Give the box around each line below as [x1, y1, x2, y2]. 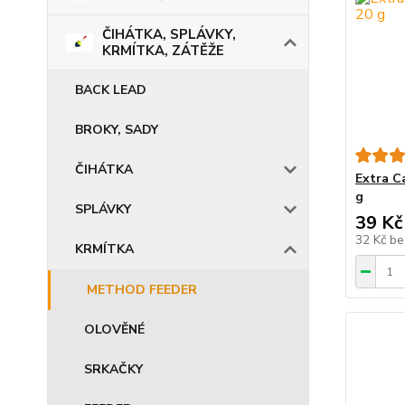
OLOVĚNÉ [84, 321, 145, 338]
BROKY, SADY [75, 121, 158, 138]
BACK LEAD [75, 81, 146, 99]
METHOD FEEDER [87, 281, 197, 298]
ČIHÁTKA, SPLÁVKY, [102, 25, 236, 43]
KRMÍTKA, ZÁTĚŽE [102, 42, 224, 60]
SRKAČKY [84, 361, 143, 378]
